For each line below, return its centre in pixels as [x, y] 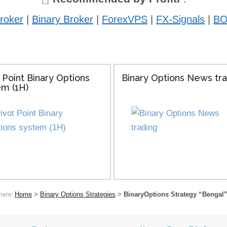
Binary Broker [63, 19]
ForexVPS [125, 19]
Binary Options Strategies [78, 194]
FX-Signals [180, 19]
